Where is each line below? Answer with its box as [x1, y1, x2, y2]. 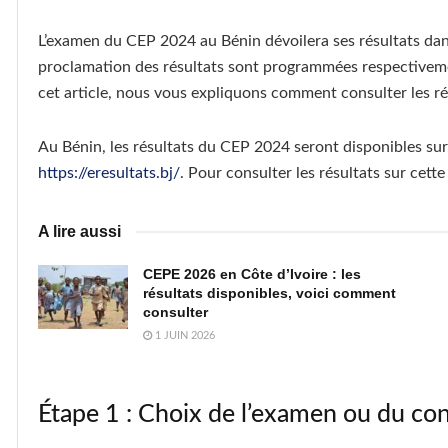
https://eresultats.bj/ [38, 164, 180, 181]
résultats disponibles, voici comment [143, 284, 396, 301]
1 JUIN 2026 [152, 329, 215, 341]
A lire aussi [38, 222, 121, 240]
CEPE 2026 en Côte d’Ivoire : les [143, 265, 361, 282]
